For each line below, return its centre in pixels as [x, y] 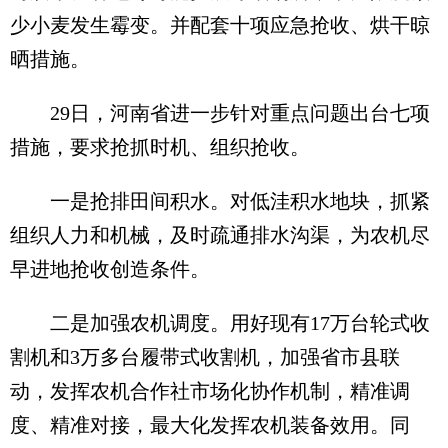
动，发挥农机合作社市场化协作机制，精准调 [210, 391]
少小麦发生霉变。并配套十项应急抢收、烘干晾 [220, 25]
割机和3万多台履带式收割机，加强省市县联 [205, 357]
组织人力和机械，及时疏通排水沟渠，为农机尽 [220, 235]
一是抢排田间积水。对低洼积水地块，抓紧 [220, 201]
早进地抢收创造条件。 [110, 269]
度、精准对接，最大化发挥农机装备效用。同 [210, 425]
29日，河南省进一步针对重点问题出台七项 [220, 113]
